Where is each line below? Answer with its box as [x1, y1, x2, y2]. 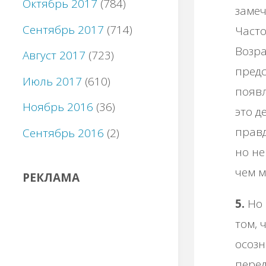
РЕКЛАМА [23, 169, 80, 185]
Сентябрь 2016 [23, 125, 104, 141]
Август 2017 [23, 47, 85, 64]
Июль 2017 [23, 73, 82, 89]
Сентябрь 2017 [23, 21, 104, 37]
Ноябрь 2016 [23, 99, 93, 115]
